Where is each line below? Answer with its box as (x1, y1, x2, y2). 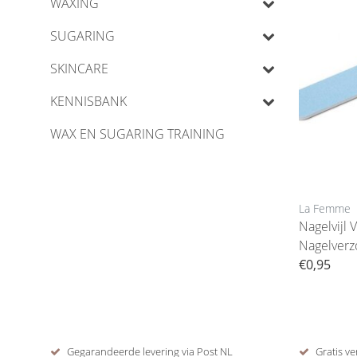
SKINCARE (50, 60, 108, 77)
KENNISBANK (50, 92, 127, 110)
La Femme (299, 201, 351, 217)
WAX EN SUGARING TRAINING (50, 125, 225, 143)
